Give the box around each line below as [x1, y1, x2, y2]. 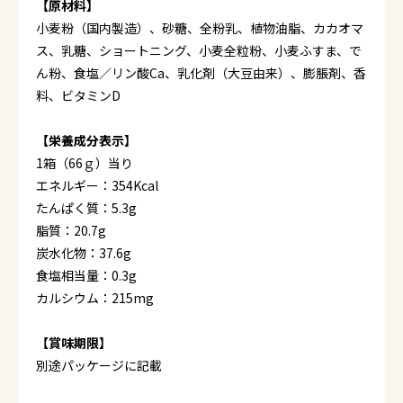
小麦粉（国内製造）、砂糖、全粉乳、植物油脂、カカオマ [36, 19, 363, 37]
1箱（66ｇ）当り [36, 154, 133, 172]
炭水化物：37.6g [36, 244, 131, 262]
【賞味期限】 [36, 334, 112, 352]
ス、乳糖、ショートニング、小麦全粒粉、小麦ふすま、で [36, 41, 362, 59]
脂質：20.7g [36, 221, 106, 239]
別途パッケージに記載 [36, 356, 162, 374]
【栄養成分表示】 [36, 131, 137, 149]
